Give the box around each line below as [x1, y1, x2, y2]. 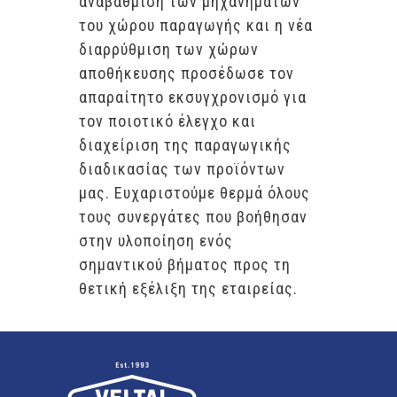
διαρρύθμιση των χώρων [79, 39, 259, 58]
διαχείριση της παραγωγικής [79, 135, 292, 154]
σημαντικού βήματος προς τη [79, 254, 291, 274]
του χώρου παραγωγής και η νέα [79, 15, 313, 35]
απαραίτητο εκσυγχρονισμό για [79, 87, 307, 106]
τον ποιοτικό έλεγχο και [79, 111, 256, 130]
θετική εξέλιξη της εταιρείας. [79, 278, 298, 298]
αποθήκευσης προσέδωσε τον [79, 63, 294, 82]
